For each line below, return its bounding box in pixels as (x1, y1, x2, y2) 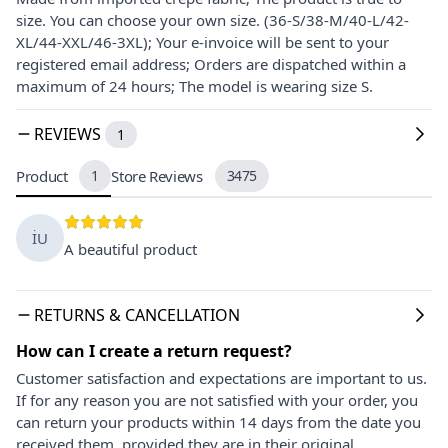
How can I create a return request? (16, 339, 292, 362)
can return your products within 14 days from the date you (16, 411, 421, 432)
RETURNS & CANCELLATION (34, 303, 240, 326)
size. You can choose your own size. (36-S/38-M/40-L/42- (16, 9, 409, 30)
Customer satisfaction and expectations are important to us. (16, 367, 427, 388)
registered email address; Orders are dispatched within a (16, 53, 406, 74)
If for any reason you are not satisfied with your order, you (16, 389, 418, 410)
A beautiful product (64, 238, 197, 259)
